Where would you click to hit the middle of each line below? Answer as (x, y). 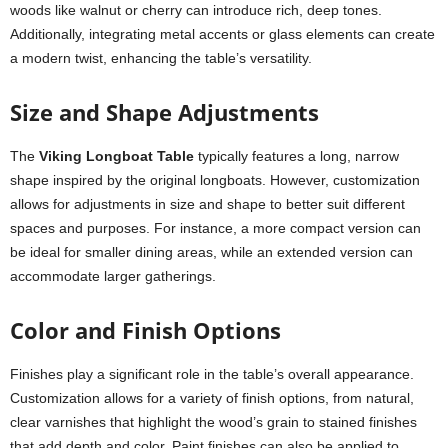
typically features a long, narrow (296, 156)
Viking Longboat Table (116, 156)
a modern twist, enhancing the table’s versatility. (161, 58)
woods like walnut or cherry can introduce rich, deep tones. (196, 10)
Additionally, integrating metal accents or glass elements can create (222, 34)
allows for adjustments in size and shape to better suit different (207, 204)
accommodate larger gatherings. (113, 276)
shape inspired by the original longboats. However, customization (215, 180)
